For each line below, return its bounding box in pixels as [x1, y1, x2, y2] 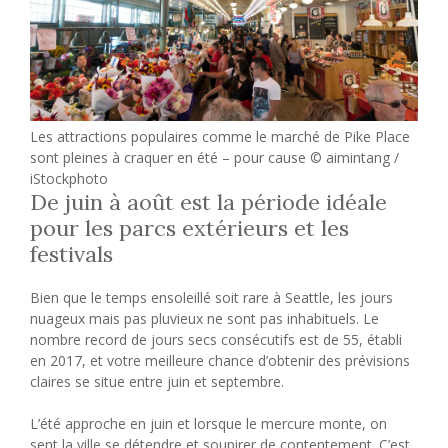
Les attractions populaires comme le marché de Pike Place [30, 127, 410, 147]
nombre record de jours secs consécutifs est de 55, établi [30, 330, 402, 350]
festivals [30, 240, 113, 269]
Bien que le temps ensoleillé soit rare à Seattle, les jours [30, 288, 393, 308]
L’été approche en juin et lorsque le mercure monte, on [30, 414, 387, 434]
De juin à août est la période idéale [30, 188, 387, 217]
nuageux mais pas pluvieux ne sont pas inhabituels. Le [30, 309, 379, 329]
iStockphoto [30, 169, 108, 189]
